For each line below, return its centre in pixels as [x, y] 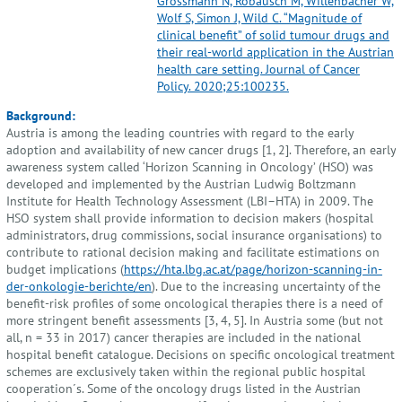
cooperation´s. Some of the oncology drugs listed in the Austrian [184, 389]
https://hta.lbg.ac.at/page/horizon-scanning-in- [253, 269]
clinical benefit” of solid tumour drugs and [273, 34]
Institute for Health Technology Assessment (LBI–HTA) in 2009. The [190, 201]
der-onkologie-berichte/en [79, 286]
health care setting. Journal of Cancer [258, 68]
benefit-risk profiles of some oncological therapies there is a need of [194, 303]
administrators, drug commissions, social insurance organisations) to [194, 235]
